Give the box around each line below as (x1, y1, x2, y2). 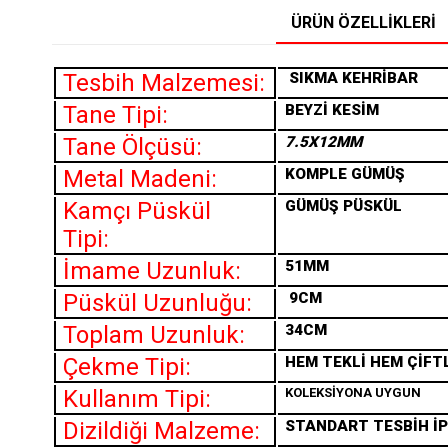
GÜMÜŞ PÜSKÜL (285, 197, 402, 216)
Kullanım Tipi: (63, 385, 211, 414)
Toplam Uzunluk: (63, 321, 245, 350)
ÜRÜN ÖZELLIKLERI (290, 13, 436, 33)
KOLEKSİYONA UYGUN (285, 385, 421, 401)
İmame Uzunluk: (63, 257, 241, 286)
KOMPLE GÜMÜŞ (285, 165, 405, 184)
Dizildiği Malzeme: (63, 417, 260, 446)
